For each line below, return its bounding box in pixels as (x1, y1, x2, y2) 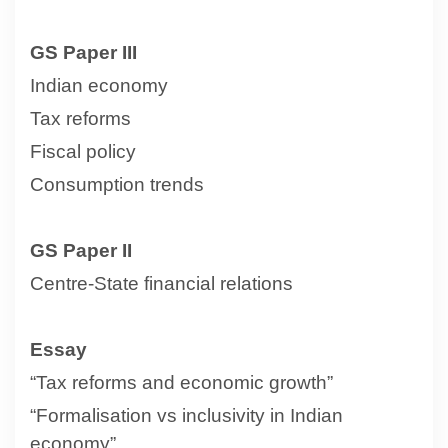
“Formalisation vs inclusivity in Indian (30, 404, 343, 426)
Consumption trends (30, 173, 204, 195)
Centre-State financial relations (30, 272, 293, 294)
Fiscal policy (30, 140, 136, 162)
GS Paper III (30, 41, 137, 63)
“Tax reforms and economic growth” (30, 371, 333, 393)
